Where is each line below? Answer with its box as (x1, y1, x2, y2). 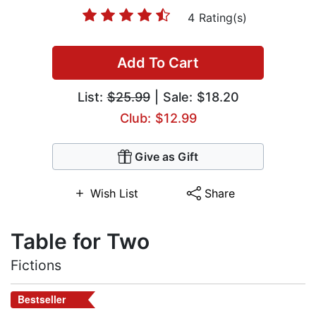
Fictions (11, 257, 61, 274)
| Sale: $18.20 (150, 90, 239, 105)
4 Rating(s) (188, 11, 247, 25)
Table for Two (11, 229, 150, 255)
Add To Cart (117, 54, 199, 72)
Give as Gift (135, 150, 198, 164)
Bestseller (18, 292, 66, 307)
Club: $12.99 (119, 111, 197, 126)
